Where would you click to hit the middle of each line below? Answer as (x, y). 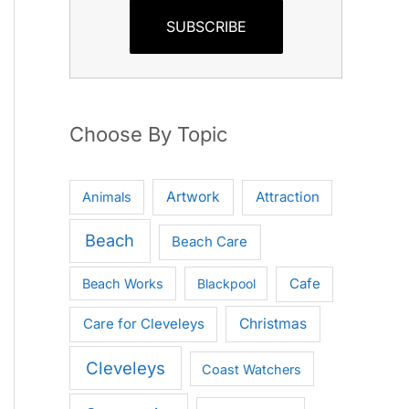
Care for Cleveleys (143, 324)
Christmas (273, 324)
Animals (106, 197)
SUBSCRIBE (206, 26)
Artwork (194, 197)
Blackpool (226, 284)
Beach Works (122, 284)
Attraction (287, 197)
